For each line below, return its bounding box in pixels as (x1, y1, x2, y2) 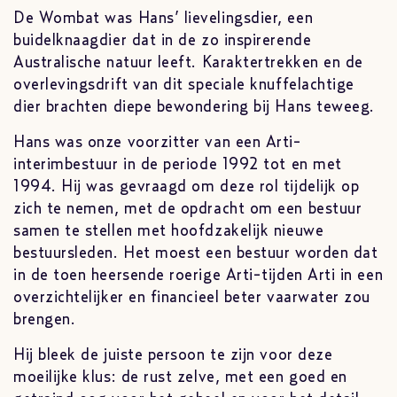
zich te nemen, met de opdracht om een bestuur (13, 201, 362, 217)
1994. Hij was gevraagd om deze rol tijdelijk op (13, 179, 360, 195)
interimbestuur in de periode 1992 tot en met (13, 157, 342, 173)
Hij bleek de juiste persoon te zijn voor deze (13, 347, 333, 363)
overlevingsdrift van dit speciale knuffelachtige (13, 77, 354, 93)
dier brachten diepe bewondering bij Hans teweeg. (13, 99, 375, 115)
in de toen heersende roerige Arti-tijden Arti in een (13, 268, 384, 284)
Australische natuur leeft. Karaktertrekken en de (13, 55, 363, 71)
